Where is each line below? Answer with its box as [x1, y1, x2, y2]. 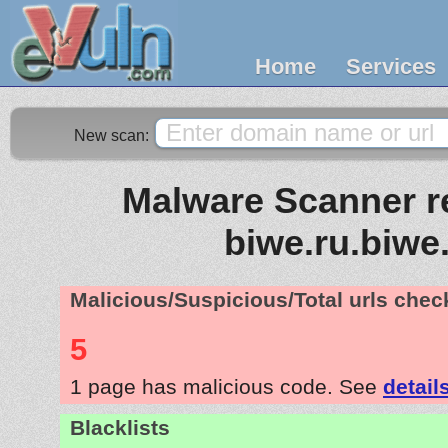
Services [346, 54, 436, 79]
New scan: [74, 127, 153, 144]
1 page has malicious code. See [70, 374, 383, 398]
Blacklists [70, 415, 170, 440]
